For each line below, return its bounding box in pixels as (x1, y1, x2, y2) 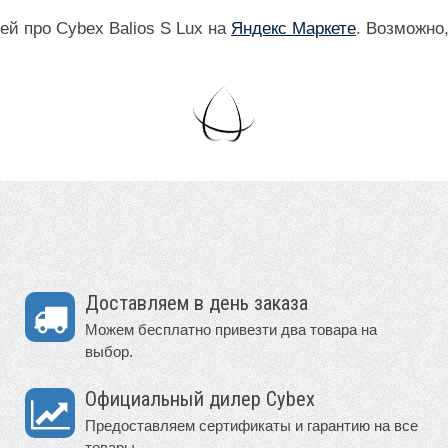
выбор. (85, 343, 133, 361)
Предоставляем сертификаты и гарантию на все (85, 417, 418, 435)
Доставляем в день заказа (85, 291, 308, 316)
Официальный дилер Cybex (85, 387, 315, 412)
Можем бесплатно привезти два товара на (85, 321, 377, 339)
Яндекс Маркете (231, 19, 356, 39)
